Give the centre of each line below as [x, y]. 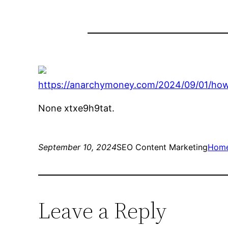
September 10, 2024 [78, 147]
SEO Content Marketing [162, 147]
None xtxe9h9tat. [77, 108]
